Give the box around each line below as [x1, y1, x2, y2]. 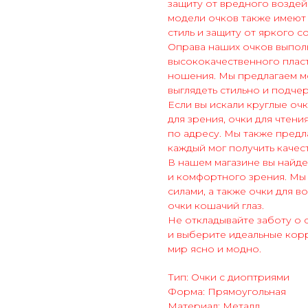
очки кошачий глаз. [168, 199, 264, 212]
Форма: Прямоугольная [168, 285, 286, 298]
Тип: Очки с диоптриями [168, 271, 289, 284]
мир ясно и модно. [168, 243, 261, 256]
